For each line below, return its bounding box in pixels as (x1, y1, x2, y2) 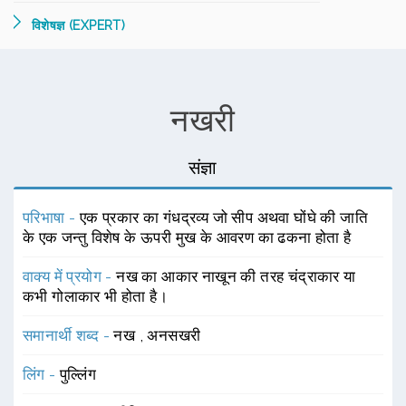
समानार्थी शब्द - (23, 326, 114, 344)
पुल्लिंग (60, 365, 97, 383)
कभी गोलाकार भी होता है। (23, 287, 168, 305)
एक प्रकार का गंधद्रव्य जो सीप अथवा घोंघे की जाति (79, 208, 369, 227)
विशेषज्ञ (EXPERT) (32, 18, 126, 33)
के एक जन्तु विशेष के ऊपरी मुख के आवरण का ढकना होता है (23, 228, 352, 246)
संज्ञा (188, 157, 217, 179)
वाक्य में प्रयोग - (23, 267, 117, 285)
